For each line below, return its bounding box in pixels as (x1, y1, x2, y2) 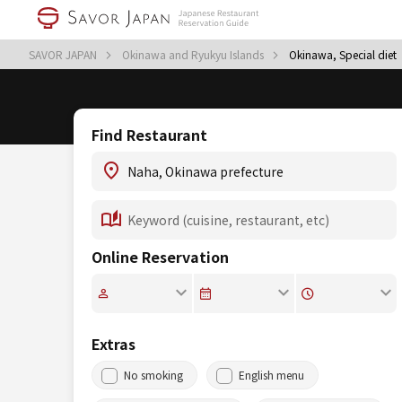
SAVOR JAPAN (29, 47, 100, 62)
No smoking (124, 367, 183, 382)
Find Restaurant (92, 124, 207, 145)
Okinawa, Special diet (289, 47, 397, 62)
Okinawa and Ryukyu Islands (122, 47, 267, 62)
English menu (239, 367, 304, 382)
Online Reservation (92, 246, 229, 267)
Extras (92, 333, 135, 354)
